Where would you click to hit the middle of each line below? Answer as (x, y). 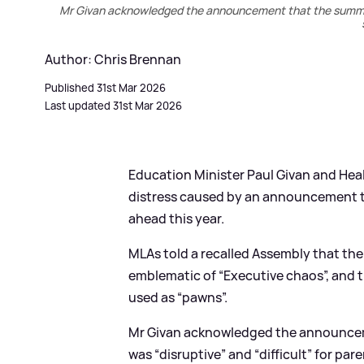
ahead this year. (177, 218)
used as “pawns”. (178, 297)
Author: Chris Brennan (113, 59)
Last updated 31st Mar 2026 (113, 105)
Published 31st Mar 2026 (105, 87)
